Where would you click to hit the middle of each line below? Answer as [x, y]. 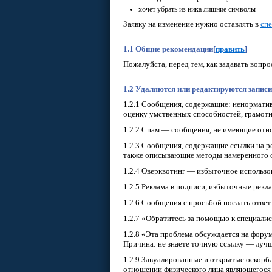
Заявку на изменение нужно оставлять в [192, 24]
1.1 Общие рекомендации [168, 49]
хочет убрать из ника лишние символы [197, 9]
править [230, 49]
